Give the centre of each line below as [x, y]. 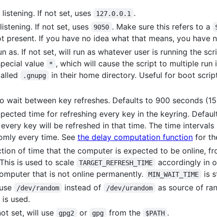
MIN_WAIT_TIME [174, 174]
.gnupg [35, 75]
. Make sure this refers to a [162, 26]
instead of [83, 187]
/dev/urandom [130, 188]
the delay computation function [135, 137]
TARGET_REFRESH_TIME [116, 163]
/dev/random [38, 188]
